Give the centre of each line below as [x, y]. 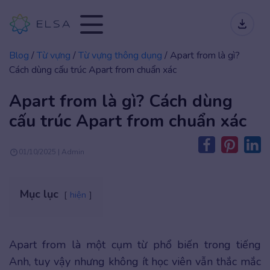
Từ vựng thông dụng [120, 55]
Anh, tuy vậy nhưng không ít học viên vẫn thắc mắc [135, 262]
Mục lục [39, 194]
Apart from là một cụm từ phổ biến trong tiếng [135, 245]
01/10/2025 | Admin [52, 152]
